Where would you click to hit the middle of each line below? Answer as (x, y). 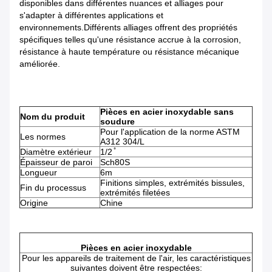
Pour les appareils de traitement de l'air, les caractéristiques (136, 258)
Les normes (43, 137)
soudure (117, 122)
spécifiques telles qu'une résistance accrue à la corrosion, (130, 40)
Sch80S (115, 162)
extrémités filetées (135, 193)
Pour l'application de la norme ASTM (170, 132)
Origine (34, 203)
